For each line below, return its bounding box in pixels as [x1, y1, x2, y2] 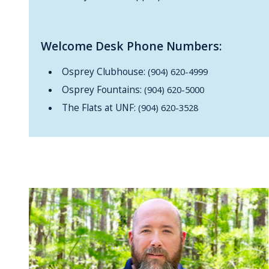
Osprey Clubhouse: [61, 65, 145, 79]
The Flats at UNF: [61, 101, 136, 115]
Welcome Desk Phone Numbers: [40, 37, 222, 54]
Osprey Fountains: [61, 83, 142, 97]
